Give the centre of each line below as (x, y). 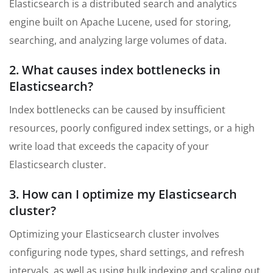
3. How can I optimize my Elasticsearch (123, 194)
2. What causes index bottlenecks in (115, 70)
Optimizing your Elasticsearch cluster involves (114, 234)
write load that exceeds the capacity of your (109, 147)
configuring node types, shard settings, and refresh (127, 253)
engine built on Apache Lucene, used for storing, (120, 22)
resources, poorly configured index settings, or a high (132, 128)
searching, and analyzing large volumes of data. (118, 41)
